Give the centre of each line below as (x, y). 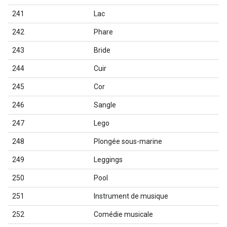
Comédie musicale (123, 214)
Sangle (105, 105)
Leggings (108, 160)
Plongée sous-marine (128, 141)
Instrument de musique (131, 196)
